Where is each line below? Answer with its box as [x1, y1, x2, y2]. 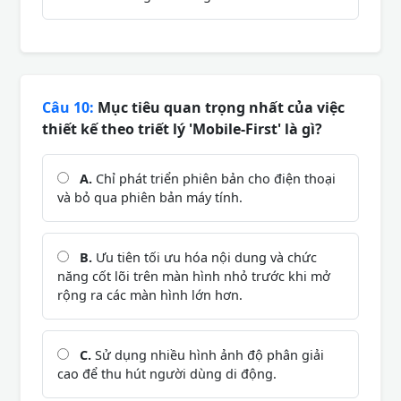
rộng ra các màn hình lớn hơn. [57, 286, 243, 303]
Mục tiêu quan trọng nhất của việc [94, 97, 345, 117]
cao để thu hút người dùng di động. [57, 364, 277, 382]
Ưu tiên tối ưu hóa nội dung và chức [92, 248, 317, 266]
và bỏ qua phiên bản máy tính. [57, 188, 243, 206]
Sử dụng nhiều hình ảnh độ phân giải [91, 346, 324, 363]
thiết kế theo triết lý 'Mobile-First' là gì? [42, 118, 322, 139]
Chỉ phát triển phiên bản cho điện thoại [92, 169, 336, 187]
